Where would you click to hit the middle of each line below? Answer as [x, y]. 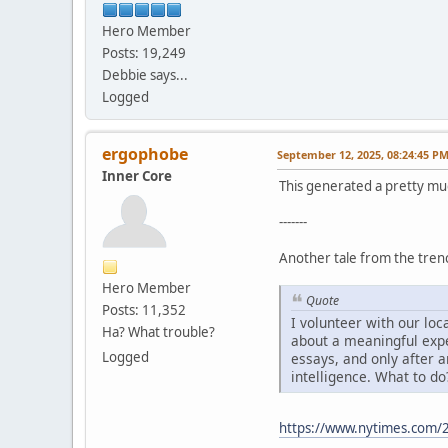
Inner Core [137, 175]
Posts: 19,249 [144, 52]
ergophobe [145, 153]
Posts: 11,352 [144, 309]
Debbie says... [145, 74]
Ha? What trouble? [158, 331]
